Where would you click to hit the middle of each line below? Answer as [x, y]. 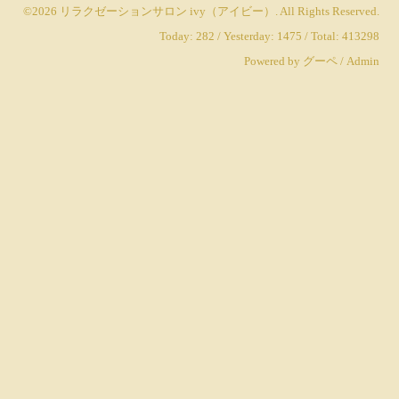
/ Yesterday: [246, 36]
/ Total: [322, 36]
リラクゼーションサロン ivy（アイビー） [167, 11]
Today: [178, 36]
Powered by [273, 61]
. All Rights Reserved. [327, 11]
